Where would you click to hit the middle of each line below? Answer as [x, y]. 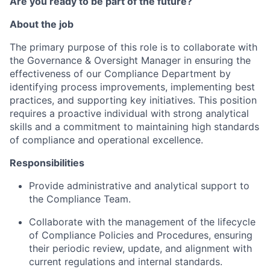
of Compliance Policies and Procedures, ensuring [141, 235]
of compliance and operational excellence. [106, 140]
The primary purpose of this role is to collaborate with [133, 47]
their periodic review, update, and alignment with [140, 248]
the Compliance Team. [80, 199]
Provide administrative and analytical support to [139, 186]
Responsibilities [47, 163]
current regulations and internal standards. [126, 262]
